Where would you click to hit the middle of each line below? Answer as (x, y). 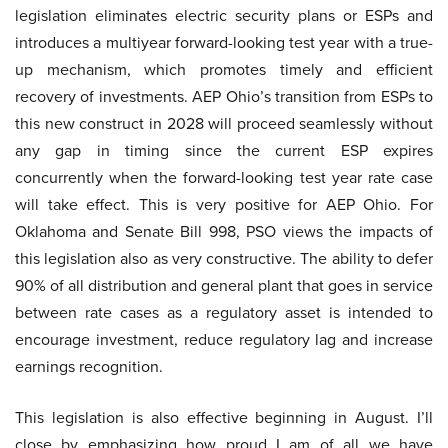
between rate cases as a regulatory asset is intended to (224, 313)
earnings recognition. (89, 367)
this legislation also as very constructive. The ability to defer (224, 259)
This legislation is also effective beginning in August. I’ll (224, 418)
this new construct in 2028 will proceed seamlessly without (224, 124)
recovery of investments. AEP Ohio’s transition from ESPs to (224, 97)
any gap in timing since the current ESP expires (224, 151)
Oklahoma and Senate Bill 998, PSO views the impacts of (224, 232)
